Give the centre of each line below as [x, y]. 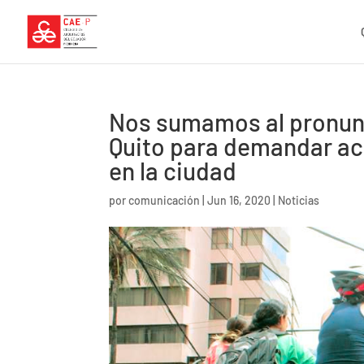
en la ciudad [173, 171]
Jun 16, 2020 [239, 200]
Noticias [299, 200]
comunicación [165, 200]
